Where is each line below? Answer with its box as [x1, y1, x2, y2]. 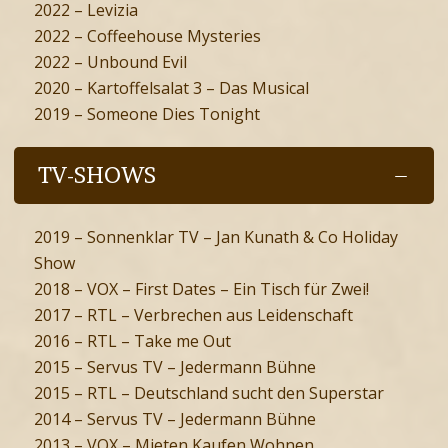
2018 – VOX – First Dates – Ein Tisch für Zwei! [34, 278, 369, 301]
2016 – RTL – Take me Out [34, 330, 231, 353]
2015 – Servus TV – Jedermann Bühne [34, 356, 316, 379]
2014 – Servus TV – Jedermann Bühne [34, 408, 316, 431]
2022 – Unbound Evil [34, 51, 191, 74]
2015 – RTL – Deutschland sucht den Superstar [34, 382, 384, 405]
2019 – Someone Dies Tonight [34, 103, 260, 126]
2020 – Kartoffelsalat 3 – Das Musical [34, 77, 313, 100]
